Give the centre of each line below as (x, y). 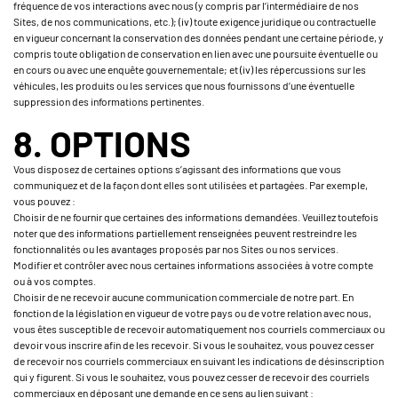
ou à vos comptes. (55, 281)
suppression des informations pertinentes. (109, 101)
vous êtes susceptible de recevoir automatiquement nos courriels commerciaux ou (199, 329)
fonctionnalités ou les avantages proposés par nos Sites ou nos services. (176, 249)
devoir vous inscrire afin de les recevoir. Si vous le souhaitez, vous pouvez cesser (194, 345)
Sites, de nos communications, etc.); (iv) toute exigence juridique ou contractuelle (195, 21)
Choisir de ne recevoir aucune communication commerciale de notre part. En (183, 297)
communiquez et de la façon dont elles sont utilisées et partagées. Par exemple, (191, 185)
